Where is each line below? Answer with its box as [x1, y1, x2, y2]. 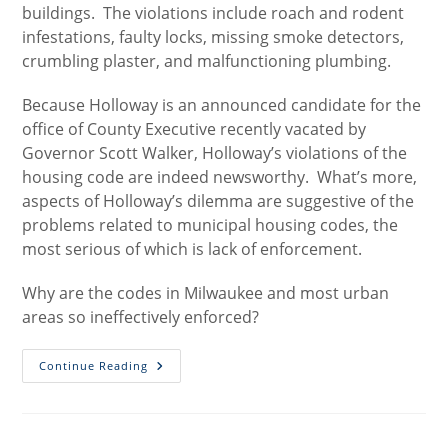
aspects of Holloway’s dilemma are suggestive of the [22, 190, 415, 212]
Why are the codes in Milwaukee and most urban [22, 282, 390, 304]
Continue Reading [39, 358, 149, 373]
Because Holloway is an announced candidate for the [22, 94, 422, 116]
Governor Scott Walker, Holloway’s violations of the [22, 142, 408, 164]
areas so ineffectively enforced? [22, 306, 260, 328]
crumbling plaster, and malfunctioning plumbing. [22, 50, 392, 72]
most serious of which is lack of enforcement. [22, 238, 363, 260]
